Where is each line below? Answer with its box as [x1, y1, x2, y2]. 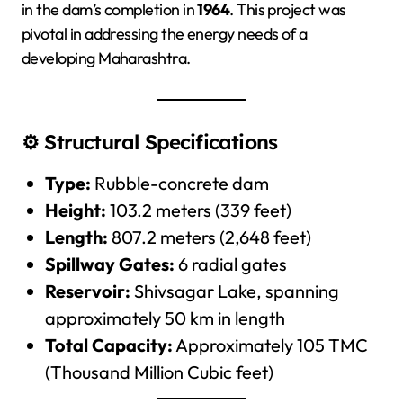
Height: [44, 199, 106, 222]
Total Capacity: [44, 334, 173, 357]
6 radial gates [174, 253, 287, 276]
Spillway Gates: [44, 253, 175, 276]
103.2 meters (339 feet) [105, 199, 291, 222]
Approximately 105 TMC [172, 334, 368, 357]
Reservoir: [44, 280, 130, 303]
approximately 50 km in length [44, 307, 285, 330]
